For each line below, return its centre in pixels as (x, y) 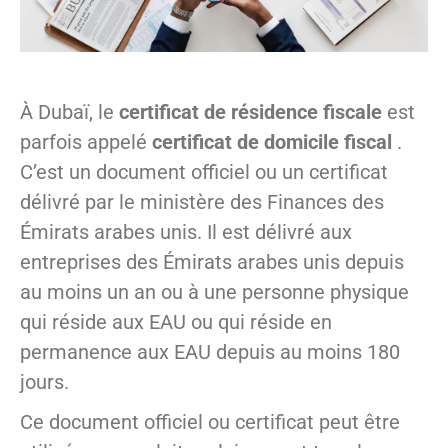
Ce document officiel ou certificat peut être (210, 422)
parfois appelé (86, 142)
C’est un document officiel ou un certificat (204, 172)
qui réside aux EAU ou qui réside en (176, 322)
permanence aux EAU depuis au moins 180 (210, 352)
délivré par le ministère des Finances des (202, 202)
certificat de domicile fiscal (272, 142)
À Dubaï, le (69, 112)
